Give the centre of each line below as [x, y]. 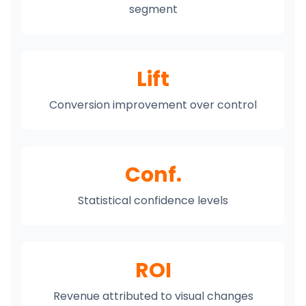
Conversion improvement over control [153, 105]
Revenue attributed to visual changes [153, 296]
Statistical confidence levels [153, 200]
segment [153, 9]
